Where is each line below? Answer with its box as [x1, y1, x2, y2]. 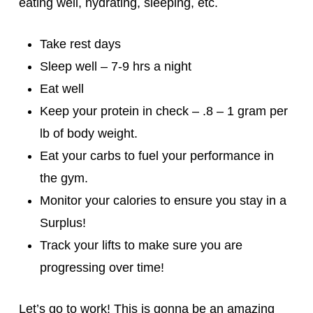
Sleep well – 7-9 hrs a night [39, 59, 191, 74]
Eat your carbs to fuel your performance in [39, 149, 274, 163]
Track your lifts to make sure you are [39, 238, 242, 253]
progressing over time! [39, 261, 164, 275]
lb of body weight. [39, 126, 138, 141]
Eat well [39, 82, 84, 96]
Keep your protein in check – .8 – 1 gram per [39, 104, 288, 119]
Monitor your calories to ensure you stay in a [39, 194, 286, 208]
